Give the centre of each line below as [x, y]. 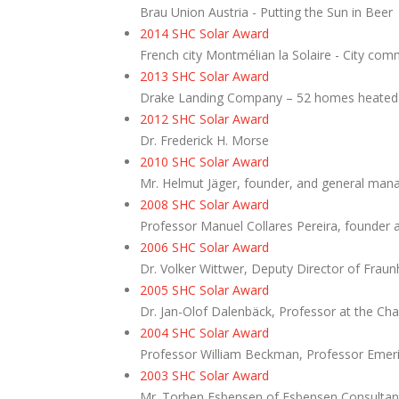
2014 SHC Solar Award [204, 34]
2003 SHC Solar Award [204, 376]
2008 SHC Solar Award [204, 205]
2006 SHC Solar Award [204, 248]
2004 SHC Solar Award [204, 333]
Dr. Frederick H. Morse [204, 141]
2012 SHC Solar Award [204, 119]
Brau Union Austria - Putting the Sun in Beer [266, 12]
